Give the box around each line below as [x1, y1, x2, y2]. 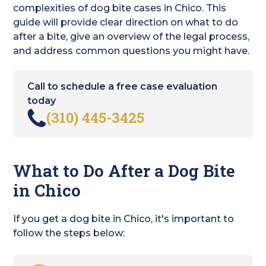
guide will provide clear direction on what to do [13, 17, 239, 28]
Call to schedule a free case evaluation [27, 81, 218, 92]
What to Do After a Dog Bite [13, 160, 236, 182]
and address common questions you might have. [13, 45, 250, 56]
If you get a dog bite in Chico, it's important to [13, 213, 235, 224]
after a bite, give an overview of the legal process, [13, 31, 250, 42]
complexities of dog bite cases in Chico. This [13, 2, 227, 14]
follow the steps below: [13, 227, 125, 239]
